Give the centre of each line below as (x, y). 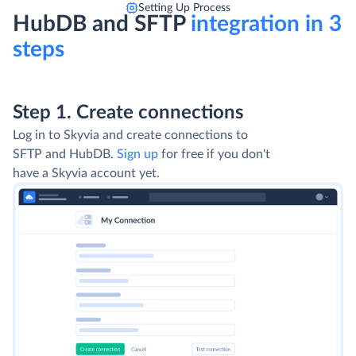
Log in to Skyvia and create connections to (130, 135)
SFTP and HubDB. (65, 154)
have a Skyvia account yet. (86, 173)
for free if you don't (214, 154)
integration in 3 (263, 23)
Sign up (137, 154)
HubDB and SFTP (99, 23)
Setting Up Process (184, 8)
